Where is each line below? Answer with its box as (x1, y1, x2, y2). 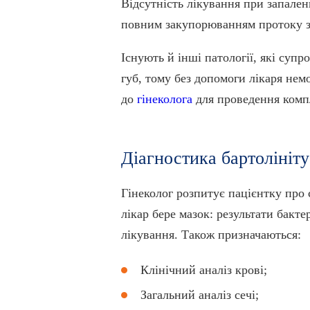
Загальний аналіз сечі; (140, 288, 259, 302)
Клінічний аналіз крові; (140, 263, 267, 277)
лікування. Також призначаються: (120, 228, 301, 241)
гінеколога (136, 92, 192, 106)
